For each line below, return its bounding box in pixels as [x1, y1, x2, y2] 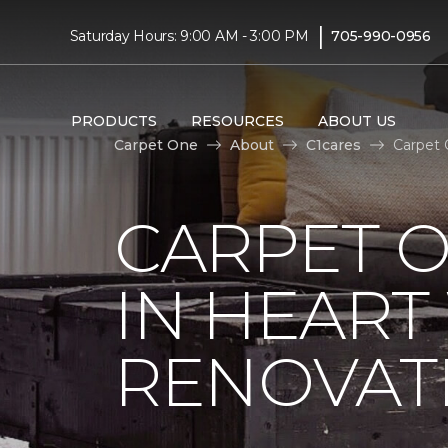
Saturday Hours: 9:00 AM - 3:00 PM [69, 26, 309, 45]
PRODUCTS [70, 111, 157, 130]
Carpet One [114, 135, 198, 154]
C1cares [306, 135, 361, 154]
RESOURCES [190, 111, 284, 130]
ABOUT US [317, 111, 396, 130]
